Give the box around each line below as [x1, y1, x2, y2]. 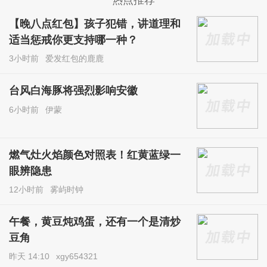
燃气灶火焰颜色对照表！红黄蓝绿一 [9, 149, 181, 162]
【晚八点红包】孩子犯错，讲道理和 [9, 18, 181, 30]
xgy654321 [56, 252, 98, 262]
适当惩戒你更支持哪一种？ [9, 34, 138, 46]
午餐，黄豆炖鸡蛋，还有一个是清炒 [9, 216, 181, 228]
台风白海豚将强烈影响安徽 [9, 85, 138, 97]
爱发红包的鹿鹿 [45, 54, 104, 64]
